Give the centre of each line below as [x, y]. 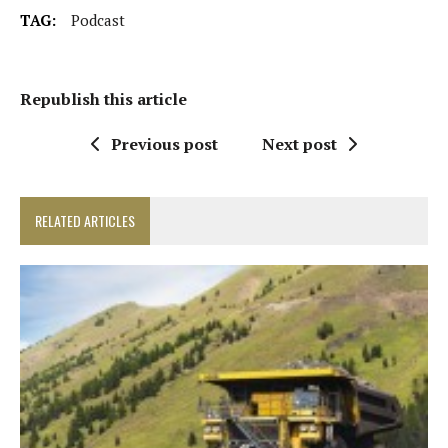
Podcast [98, 20]
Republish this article [103, 99]
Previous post [164, 144]
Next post [299, 144]
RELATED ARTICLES [85, 221]
